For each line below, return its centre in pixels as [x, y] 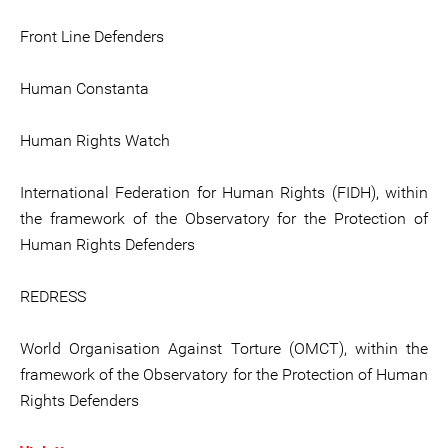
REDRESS [53, 296]
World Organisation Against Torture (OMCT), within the [224, 348]
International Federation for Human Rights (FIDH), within [224, 192]
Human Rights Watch [95, 140]
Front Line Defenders [92, 36]
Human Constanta [84, 88]
